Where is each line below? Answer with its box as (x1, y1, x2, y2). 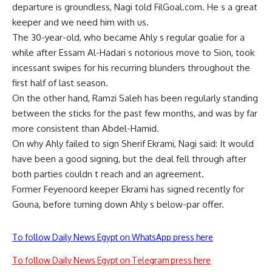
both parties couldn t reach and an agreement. (12, 168, 204, 180)
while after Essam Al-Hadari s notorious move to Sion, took (12, 47, 254, 58)
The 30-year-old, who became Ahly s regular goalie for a (12, 32, 245, 43)
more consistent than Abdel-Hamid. (12, 123, 159, 134)
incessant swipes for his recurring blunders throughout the (12, 62, 250, 73)
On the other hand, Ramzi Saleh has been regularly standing (12, 92, 258, 104)
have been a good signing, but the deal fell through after (12, 153, 246, 165)
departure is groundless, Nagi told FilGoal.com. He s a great (12, 1, 257, 13)
